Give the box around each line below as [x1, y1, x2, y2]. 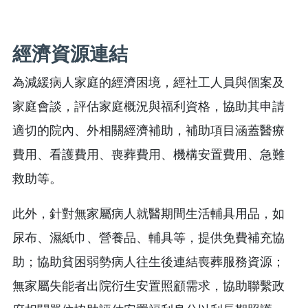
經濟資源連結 [12, 43, 128, 65]
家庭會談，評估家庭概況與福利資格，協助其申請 [12, 99, 285, 113]
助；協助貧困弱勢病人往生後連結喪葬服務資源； [12, 254, 285, 269]
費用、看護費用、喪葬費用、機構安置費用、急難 [12, 147, 285, 162]
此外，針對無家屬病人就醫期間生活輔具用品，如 [12, 206, 285, 221]
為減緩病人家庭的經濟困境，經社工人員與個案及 [12, 75, 285, 89]
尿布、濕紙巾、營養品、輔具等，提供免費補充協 [12, 230, 285, 245]
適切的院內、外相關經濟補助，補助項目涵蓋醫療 [12, 123, 285, 137]
